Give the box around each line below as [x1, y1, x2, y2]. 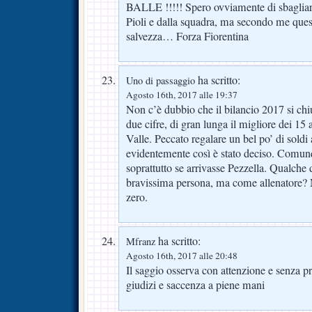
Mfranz [126, 235, 155, 249]
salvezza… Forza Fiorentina [126, 29, 249, 45]
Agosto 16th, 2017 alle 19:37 [126, 88, 237, 102]
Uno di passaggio [126, 74, 195, 88]
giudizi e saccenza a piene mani [126, 277, 265, 293]
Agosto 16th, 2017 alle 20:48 [126, 249, 237, 263]
